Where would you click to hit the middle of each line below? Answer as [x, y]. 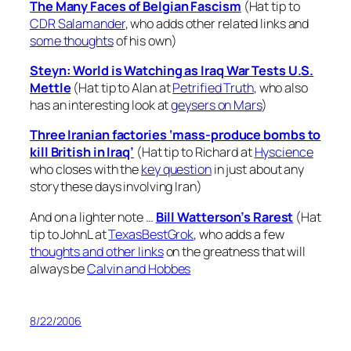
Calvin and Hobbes [139, 268]
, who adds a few [239, 234]
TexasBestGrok [151, 234]
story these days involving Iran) [116, 187]
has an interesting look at [101, 105]
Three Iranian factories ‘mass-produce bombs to [175, 135]
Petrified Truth [213, 88]
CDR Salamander [78, 23]
